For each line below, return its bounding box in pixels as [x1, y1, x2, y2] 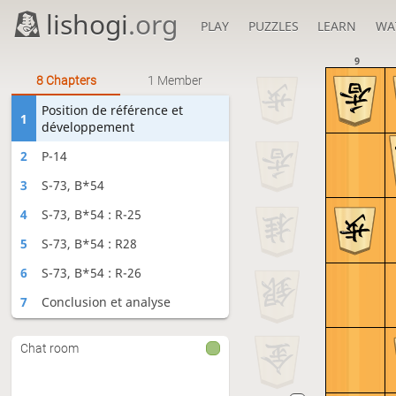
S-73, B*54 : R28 [42, 235, 138, 252]
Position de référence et [42, 102, 184, 118]
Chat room [20, 341, 80, 356]
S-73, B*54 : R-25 [42, 206, 142, 223]
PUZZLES [247, 18, 299, 34]
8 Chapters [35, 73, 96, 88]
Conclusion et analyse [42, 293, 171, 310]
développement [42, 118, 135, 135]
